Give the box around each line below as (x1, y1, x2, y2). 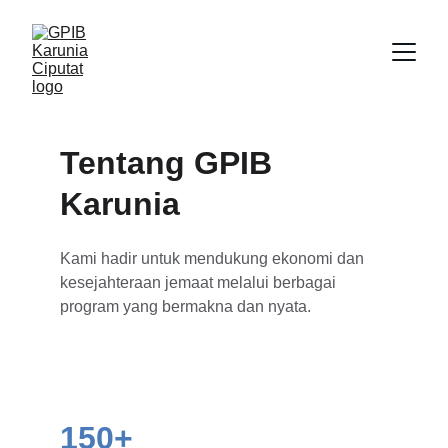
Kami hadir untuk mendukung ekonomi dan (60, 250, 368, 267)
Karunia (60, 186, 180, 222)
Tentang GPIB (60, 145, 281, 181)
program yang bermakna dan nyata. (60, 298, 311, 315)
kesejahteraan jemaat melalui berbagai (60, 274, 340, 291)
